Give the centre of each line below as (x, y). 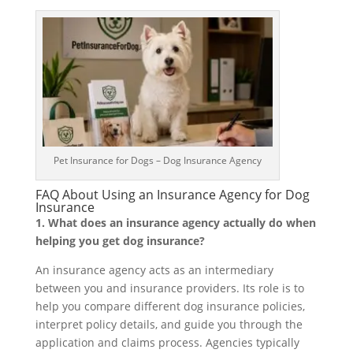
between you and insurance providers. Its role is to (169, 288)
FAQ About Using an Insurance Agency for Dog (172, 195)
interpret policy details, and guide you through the (169, 325)
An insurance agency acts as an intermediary (154, 270)
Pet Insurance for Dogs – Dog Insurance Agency (157, 161)
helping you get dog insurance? (120, 241)
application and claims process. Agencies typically (167, 343)
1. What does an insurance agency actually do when (175, 223)
